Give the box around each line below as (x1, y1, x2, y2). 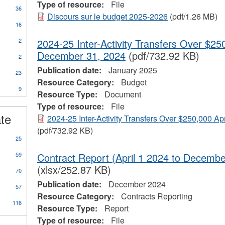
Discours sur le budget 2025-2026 (47, 11, 168, 23)
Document (104, 88, 141, 100)
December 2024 (108, 178, 166, 190)
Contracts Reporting (121, 190, 192, 202)
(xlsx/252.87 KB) (37, 162, 111, 177)
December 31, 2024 (37, 48, 126, 63)
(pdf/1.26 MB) (167, 11, 217, 23)
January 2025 (108, 64, 157, 76)
